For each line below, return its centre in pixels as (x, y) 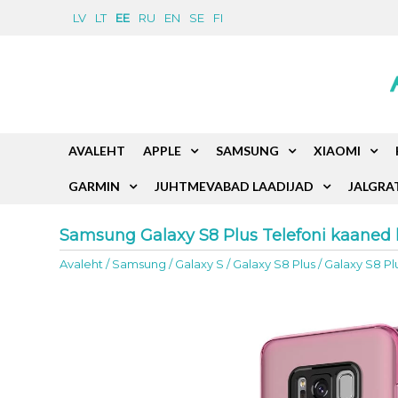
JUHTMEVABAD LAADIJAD (235, 186)
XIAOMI (338, 151)
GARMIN (95, 186)
